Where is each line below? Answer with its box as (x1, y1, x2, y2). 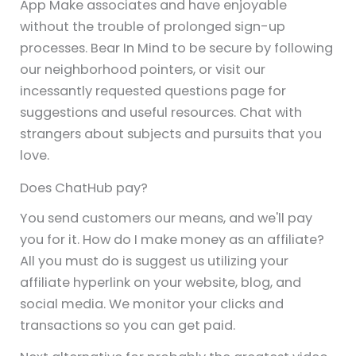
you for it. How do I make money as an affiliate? (20, 230, 325, 250)
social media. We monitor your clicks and (20, 295, 284, 314)
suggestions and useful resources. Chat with (20, 103, 303, 122)
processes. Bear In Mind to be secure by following (20, 39, 334, 58)
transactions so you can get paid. (20, 316, 236, 335)
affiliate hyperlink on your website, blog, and (20, 273, 302, 292)
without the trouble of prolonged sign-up (20, 17, 286, 37)
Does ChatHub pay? (20, 178, 149, 197)
